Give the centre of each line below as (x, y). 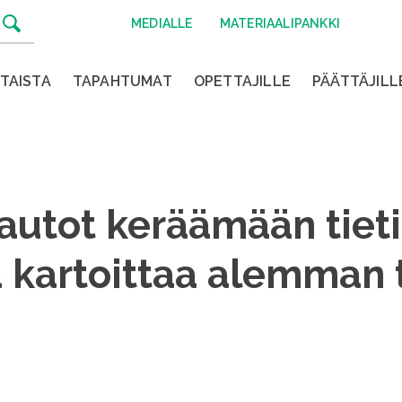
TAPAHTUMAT (122, 81)
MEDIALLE (162, 23)
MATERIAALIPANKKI (280, 23)
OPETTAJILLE (242, 81)
